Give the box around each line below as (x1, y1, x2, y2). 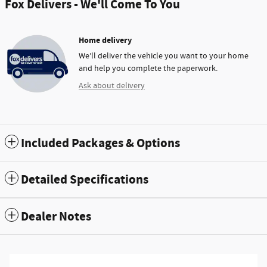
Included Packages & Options (21, 135, 180, 152)
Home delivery (79, 34, 132, 46)
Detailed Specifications (21, 171, 148, 188)
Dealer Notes (21, 208, 91, 225)
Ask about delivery (79, 80, 145, 91)
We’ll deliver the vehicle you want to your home (79, 50, 249, 61)
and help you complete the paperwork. (79, 63, 218, 74)
